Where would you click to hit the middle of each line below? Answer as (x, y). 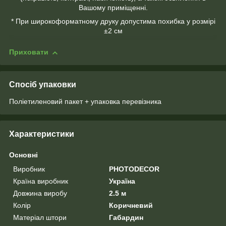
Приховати (29, 52)
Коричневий (131, 206)
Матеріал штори (40, 218)
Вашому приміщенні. (113, 8)
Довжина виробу (40, 193)
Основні (23, 155)
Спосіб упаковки (43, 85)
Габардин (126, 218)
